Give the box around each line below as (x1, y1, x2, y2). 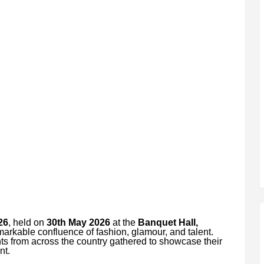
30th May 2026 (46, 217, 110, 227)
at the (110, 217, 138, 227)
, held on (8, 217, 47, 227)
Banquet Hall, (137, 217, 198, 227)
